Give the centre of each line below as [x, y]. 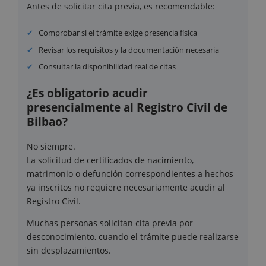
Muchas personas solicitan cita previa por [110, 223]
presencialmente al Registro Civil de [127, 108]
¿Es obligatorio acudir [87, 94]
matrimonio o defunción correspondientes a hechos [130, 173]
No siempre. [51, 146]
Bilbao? [47, 122]
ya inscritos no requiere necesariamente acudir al [126, 187]
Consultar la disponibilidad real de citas [107, 67]
